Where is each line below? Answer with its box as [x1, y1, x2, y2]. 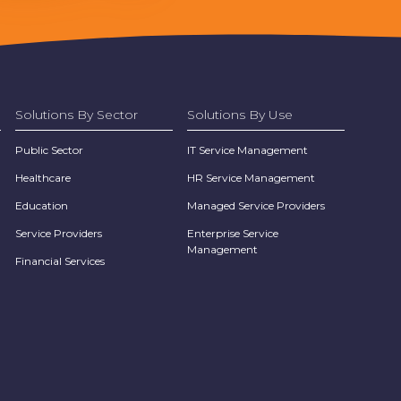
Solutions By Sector [15, 106, 138, 123]
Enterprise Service [187, 226, 278, 240]
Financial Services [15, 253, 105, 268]
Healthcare [15, 170, 71, 184]
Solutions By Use [187, 106, 293, 123]
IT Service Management [187, 142, 308, 157]
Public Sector [15, 142, 83, 157]
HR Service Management [187, 170, 315, 184]
